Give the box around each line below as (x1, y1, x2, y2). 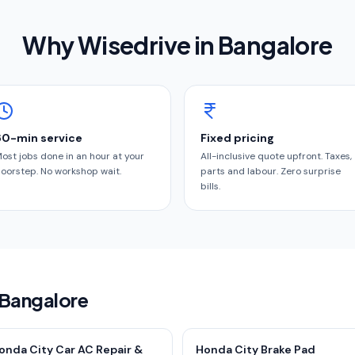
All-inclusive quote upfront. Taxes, (200, 150, 352, 162)
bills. (200, 180, 220, 193)
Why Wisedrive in (22, 30, 219, 60)
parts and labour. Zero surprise (200, 165, 341, 177)
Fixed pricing (200, 131, 274, 145)
